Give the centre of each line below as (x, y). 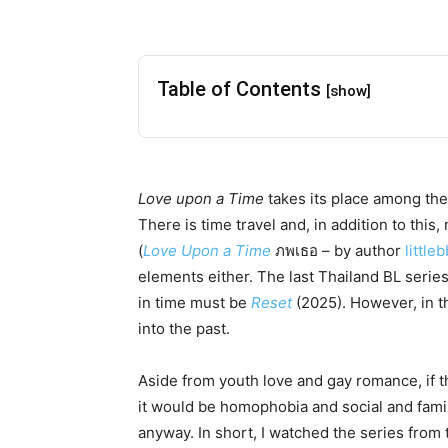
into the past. (184, 328)
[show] (348, 90)
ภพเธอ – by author (338, 250)
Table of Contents (241, 88)
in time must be (194, 302)
